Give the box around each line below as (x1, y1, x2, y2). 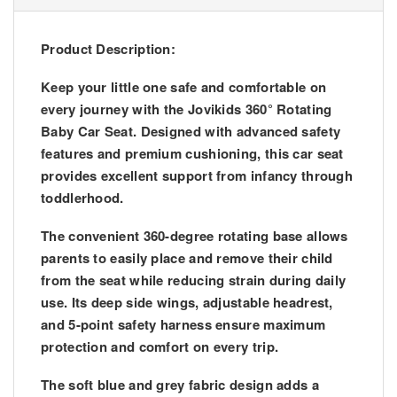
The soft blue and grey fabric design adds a (41, 374, 319, 394)
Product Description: (41, 38, 175, 58)
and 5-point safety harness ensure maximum (41, 314, 326, 334)
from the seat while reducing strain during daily (41, 269, 346, 290)
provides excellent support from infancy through (41, 165, 354, 185)
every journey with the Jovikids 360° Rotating (41, 98, 332, 119)
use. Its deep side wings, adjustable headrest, (41, 292, 333, 312)
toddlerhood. (41, 187, 124, 207)
